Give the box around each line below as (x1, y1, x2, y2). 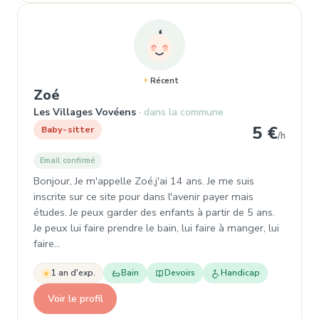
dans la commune (144, 105, 224, 119)
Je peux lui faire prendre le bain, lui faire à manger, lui (33, 221, 279, 235)
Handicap (221, 267, 260, 278)
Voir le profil (47, 291, 103, 305)
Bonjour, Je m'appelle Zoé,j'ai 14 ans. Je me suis (33, 174, 254, 188)
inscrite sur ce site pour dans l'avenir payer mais (33, 189, 253, 204)
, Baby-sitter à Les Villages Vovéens (59, 85, 313, 104)
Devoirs (164, 267, 195, 278)
